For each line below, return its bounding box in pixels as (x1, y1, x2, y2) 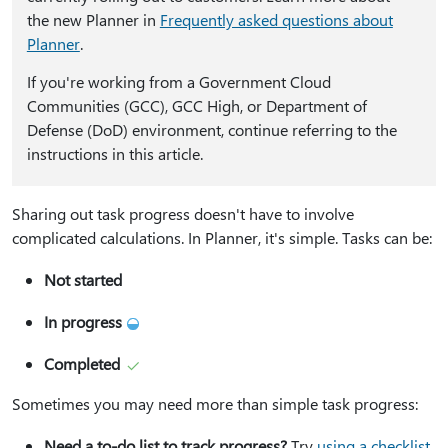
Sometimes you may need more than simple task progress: (12, 393, 418, 414)
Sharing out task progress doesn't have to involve (12, 203, 354, 224)
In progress (44, 311, 122, 332)
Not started (44, 269, 122, 290)
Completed (44, 353, 120, 374)
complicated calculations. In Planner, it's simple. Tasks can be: (12, 227, 432, 248)
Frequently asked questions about (159, 9, 393, 30)
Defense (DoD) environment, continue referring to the (26, 119, 397, 140)
